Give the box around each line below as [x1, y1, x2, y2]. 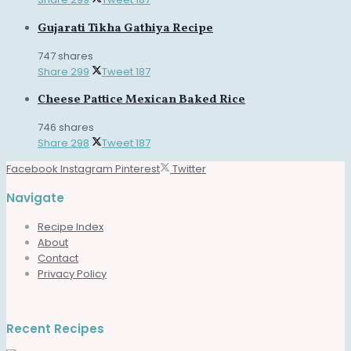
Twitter [172, 161, 206, 177]
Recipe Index [38, 219, 103, 234]
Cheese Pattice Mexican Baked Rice [38, 92, 245, 109]
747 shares [38, 48, 93, 63]
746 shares [38, 120, 94, 136]
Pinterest [115, 161, 160, 177]
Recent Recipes [6, 320, 104, 337]
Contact [38, 250, 78, 266]
